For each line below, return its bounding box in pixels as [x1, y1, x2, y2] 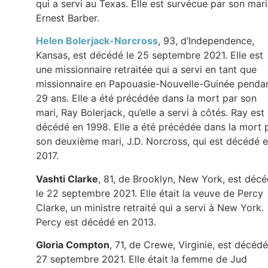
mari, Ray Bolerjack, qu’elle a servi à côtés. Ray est [36, 106, 264, 119]
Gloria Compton [36, 239, 109, 251]
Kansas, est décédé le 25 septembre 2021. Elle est [36, 49, 263, 62]
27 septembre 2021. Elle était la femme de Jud [36, 253, 247, 266]
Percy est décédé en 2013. [36, 215, 156, 228]
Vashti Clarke [36, 172, 98, 185]
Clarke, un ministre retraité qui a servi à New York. [36, 201, 264, 214]
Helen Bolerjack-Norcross [36, 35, 158, 47]
